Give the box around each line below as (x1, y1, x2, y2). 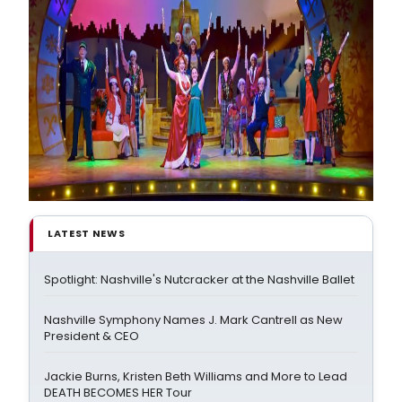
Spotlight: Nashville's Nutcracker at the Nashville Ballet (44, 270, 354, 288)
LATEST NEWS (48, 225, 126, 240)
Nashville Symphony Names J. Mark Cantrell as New (44, 310, 343, 328)
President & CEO (44, 327, 139, 345)
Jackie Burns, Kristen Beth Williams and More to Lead (44, 367, 347, 385)
